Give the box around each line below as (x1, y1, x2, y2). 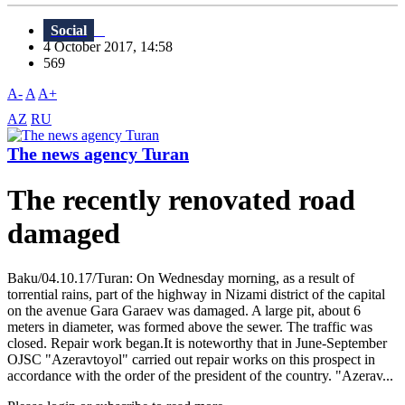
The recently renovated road (7, 184, 355, 217)
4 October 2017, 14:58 (43, 39, 184, 55)
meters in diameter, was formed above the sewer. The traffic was (7, 318, 372, 334)
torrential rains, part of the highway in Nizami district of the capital (7, 286, 385, 302)
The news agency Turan (7, 144, 189, 165)
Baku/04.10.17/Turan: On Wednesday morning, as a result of (7, 269, 354, 286)
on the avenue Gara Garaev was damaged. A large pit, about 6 (7, 302, 361, 318)
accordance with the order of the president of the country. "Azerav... (7, 367, 393, 383)
